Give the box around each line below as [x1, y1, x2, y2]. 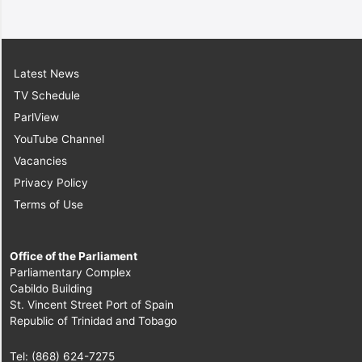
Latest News [14, 66, 79, 80]
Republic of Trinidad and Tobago [10, 314, 177, 327]
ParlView [14, 110, 59, 124]
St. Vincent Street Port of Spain [10, 297, 174, 311]
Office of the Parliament [10, 249, 137, 263]
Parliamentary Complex [10, 265, 131, 279]
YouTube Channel [14, 132, 104, 145]
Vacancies [14, 154, 67, 167]
